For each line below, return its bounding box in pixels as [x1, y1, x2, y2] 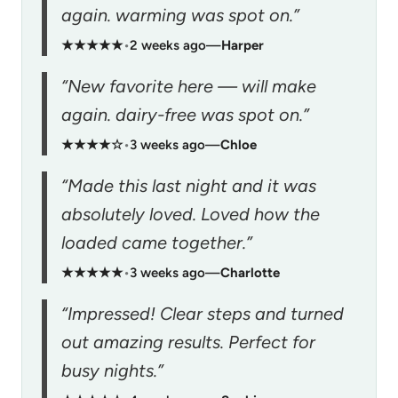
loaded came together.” [61, 231, 252, 253]
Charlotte [220, 264, 280, 281]
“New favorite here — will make [61, 75, 316, 97]
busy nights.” [61, 359, 163, 381]
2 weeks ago [130, 36, 206, 53]
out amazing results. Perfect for [61, 330, 315, 353]
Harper [221, 36, 264, 53]
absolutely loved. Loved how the [61, 203, 320, 225]
